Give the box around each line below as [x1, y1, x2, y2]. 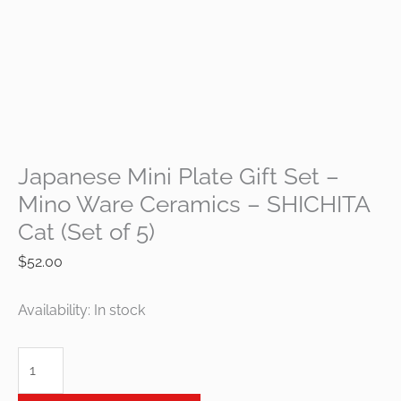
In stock [94, 302, 145, 320]
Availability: [18, 302, 90, 320]
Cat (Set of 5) [18, 218, 155, 245]
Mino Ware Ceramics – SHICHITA [18, 191, 370, 218]
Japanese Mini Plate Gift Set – [18, 163, 339, 190]
